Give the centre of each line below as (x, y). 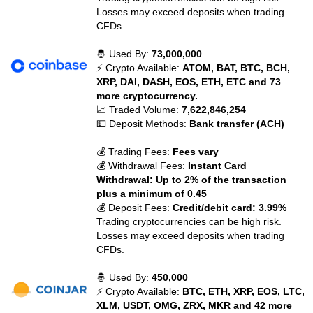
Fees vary (196, 152)
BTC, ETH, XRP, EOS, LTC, (244, 291)
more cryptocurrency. (147, 96)
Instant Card (218, 166)
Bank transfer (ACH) (237, 124)
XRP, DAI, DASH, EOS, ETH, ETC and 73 (189, 82)
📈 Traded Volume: (139, 110)
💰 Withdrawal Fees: (143, 166)
